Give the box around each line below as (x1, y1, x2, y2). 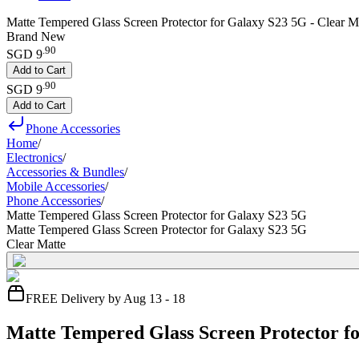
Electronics (6, 150, 63, 164)
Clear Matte (6, 236, 66, 251)
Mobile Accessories (6, 179, 105, 193)
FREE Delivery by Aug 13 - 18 (26, 291, 185, 305)
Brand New (6, 30, 66, 43)
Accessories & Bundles (6, 164, 124, 179)
